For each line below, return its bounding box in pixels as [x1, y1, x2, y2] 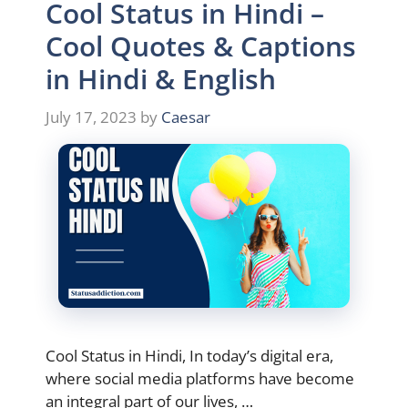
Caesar [161, 106, 210, 127]
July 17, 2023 [46, 106, 137, 127]
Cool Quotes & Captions [46, 27, 356, 65]
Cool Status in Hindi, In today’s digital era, [46, 344, 333, 366]
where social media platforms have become [46, 367, 354, 389]
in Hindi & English [46, 60, 276, 97]
